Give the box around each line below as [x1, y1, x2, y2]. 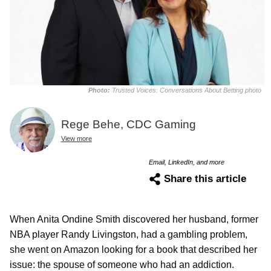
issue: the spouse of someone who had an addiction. [10, 259, 234, 270]
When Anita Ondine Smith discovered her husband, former [10, 214, 258, 224]
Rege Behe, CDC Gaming [60, 117, 196, 131]
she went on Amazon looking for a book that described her [10, 244, 257, 255]
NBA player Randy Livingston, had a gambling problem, [10, 229, 247, 240]
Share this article [164, 172, 246, 184]
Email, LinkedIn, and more [149, 158, 224, 166]
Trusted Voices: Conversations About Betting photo [112, 87, 261, 94]
